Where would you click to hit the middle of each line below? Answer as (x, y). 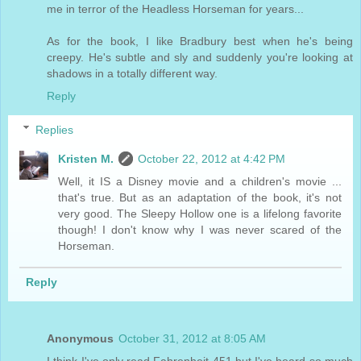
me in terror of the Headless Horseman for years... (175, 8)
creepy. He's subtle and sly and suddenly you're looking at (200, 57)
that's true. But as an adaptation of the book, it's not (200, 197)
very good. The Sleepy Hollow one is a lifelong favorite (200, 213)
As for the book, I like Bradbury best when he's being (200, 41)
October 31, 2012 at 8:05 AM (192, 338)
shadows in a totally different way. (132, 73)
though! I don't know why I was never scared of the (200, 229)
